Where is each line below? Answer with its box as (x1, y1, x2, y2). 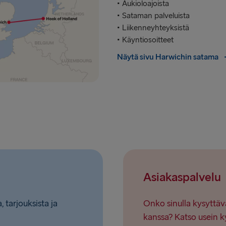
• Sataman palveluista (117, 11, 190, 21)
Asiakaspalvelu (143, 170, 221, 185)
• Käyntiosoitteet (117, 35, 174, 45)
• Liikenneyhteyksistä (117, 23, 189, 33)
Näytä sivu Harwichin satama (117, 52, 218, 63)
